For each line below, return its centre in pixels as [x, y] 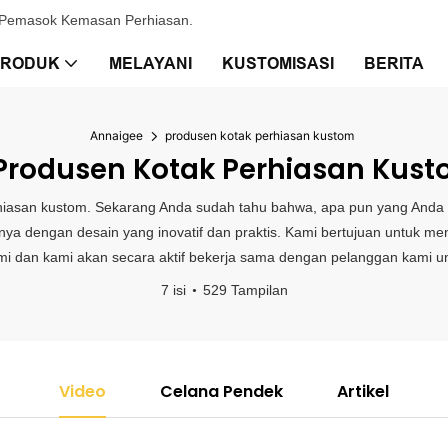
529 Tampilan [245, 290]
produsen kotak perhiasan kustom [259, 135]
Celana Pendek [221, 391]
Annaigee [116, 135]
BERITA [394, 63]
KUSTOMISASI [278, 63]
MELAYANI [150, 63]
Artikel [362, 391]
